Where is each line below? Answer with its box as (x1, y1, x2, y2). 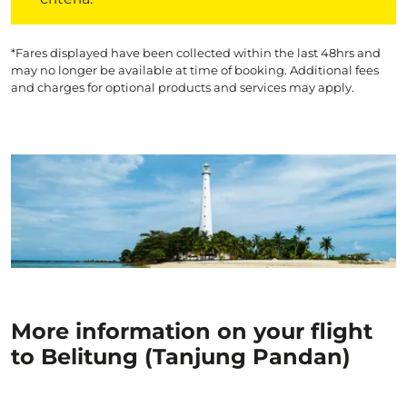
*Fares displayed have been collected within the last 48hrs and (11, 45, 381, 60)
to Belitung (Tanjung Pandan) (11, 343, 351, 370)
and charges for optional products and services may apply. (11, 80, 354, 94)
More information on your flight (11, 318, 372, 344)
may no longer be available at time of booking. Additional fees (11, 63, 379, 77)
